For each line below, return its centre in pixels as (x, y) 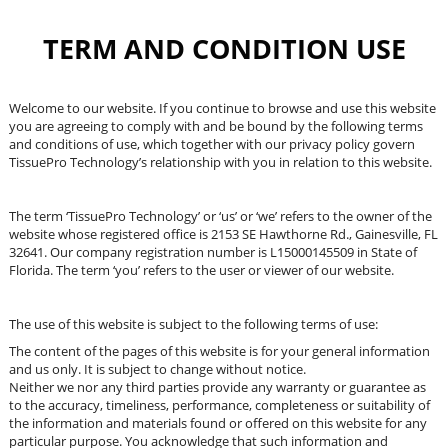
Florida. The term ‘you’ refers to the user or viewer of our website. (201, 270)
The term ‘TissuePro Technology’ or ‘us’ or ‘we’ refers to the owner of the (220, 216)
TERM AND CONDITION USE (224, 48)
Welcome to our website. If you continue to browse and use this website (222, 108)
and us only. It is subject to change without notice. (157, 369)
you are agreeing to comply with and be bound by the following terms (216, 126)
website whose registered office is (110, 234)
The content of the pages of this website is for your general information (219, 351)
